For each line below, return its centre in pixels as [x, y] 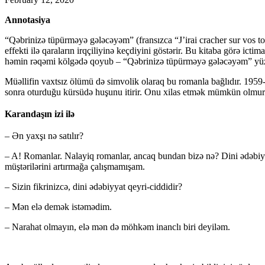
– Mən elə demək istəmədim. [58, 207]
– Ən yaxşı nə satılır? [44, 136]
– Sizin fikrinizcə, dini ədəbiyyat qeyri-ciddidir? [93, 187]
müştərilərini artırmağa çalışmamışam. [75, 167]
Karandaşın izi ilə [40, 114]
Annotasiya [28, 20]
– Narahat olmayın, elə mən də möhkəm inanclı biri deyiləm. [117, 227]
